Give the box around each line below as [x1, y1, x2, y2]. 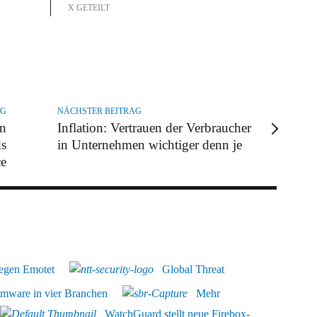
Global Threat [162, 263, 224, 276]
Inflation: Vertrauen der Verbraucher [57, 120, 252, 136]
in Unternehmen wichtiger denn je [57, 137, 243, 153]
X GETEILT [68, 2, 110, 13]
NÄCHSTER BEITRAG [57, 106, 142, 117]
